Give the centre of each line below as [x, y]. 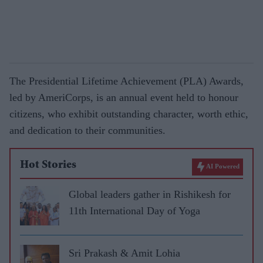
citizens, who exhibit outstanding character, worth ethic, [129, 114]
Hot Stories [48, 165]
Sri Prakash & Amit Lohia [124, 253]
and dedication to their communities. [87, 130]
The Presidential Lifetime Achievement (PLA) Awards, [127, 81]
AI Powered [223, 166]
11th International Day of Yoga [134, 210]
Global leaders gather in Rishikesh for [150, 194]
